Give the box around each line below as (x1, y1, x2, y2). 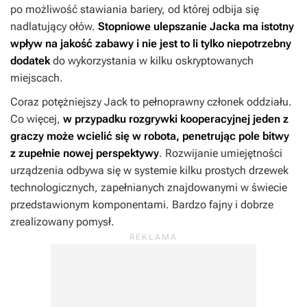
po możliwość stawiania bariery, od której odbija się (10, 2, 259, 16)
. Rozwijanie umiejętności (159, 146, 282, 160)
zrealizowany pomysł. (10, 214, 114, 228)
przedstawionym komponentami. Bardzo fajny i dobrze (10, 197, 273, 211)
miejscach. (10, 71, 63, 84)
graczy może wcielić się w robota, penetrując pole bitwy (10, 129, 289, 143)
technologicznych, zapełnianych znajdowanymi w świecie (10, 180, 287, 194)
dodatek (10, 53, 50, 67)
